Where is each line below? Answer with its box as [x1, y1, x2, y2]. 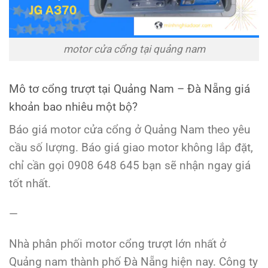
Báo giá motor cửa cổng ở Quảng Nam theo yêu [9, 122, 250, 136]
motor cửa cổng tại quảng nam [63, 43, 205, 56]
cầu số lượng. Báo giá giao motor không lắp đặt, [9, 140, 253, 154]
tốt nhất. [9, 176, 51, 190]
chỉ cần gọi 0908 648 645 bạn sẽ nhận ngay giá [9, 158, 251, 172]
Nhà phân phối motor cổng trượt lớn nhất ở [9, 237, 226, 251]
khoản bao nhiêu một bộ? [9, 99, 138, 114]
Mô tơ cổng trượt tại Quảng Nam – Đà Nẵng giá [9, 81, 250, 96]
